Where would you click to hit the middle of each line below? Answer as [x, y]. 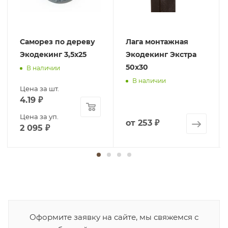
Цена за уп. [39, 117]
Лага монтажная [157, 42]
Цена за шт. [39, 89]
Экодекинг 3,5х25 [53, 55]
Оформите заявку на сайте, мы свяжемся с [114, 217]
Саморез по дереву [58, 42]
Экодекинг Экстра [161, 55]
